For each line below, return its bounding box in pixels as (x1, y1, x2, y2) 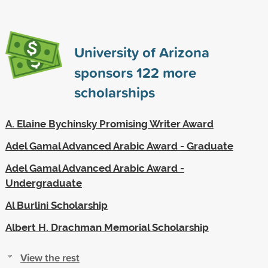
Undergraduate (5, 176, 82, 189)
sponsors (74, 62, 136, 83)
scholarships (74, 81, 155, 102)
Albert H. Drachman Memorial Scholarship (5, 221, 209, 233)
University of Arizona (74, 41, 209, 62)
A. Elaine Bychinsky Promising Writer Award (5, 117, 214, 130)
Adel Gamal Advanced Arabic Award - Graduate (5, 139, 233, 152)
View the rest (20, 249, 80, 265)
